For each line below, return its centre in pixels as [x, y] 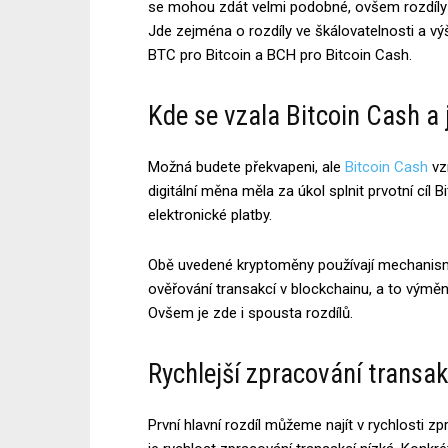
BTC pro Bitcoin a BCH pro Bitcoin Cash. [280, 54]
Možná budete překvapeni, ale [246, 166]
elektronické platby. [210, 214]
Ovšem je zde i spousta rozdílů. [250, 312]
